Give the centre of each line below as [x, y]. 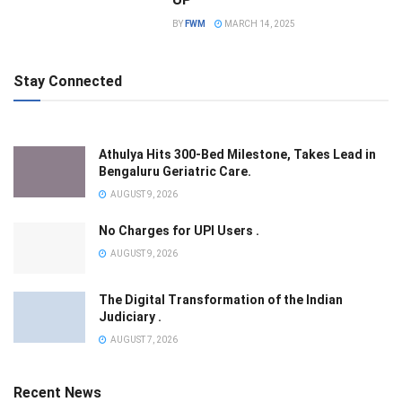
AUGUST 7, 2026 [143, 340]
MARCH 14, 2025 [259, 24]
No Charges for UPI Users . [179, 231]
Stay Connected [68, 81]
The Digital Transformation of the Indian [221, 300]
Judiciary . [130, 317]
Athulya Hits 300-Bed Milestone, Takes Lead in [237, 154]
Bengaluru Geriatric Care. [175, 171]
